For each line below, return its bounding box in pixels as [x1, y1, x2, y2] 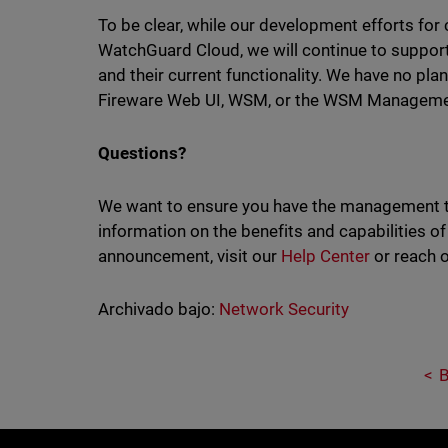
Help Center [280, 246, 371, 266]
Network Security [218, 299, 350, 319]
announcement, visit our [97, 246, 281, 266]
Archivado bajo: [97, 299, 215, 319]
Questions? [97, 143, 186, 163]
